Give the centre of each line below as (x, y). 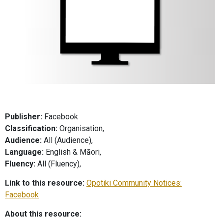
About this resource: (43, 214)
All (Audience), (67, 140)
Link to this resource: (45, 183)
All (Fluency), (58, 164)
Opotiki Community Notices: (134, 183)
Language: (24, 152)
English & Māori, (72, 152)
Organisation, (81, 128)
